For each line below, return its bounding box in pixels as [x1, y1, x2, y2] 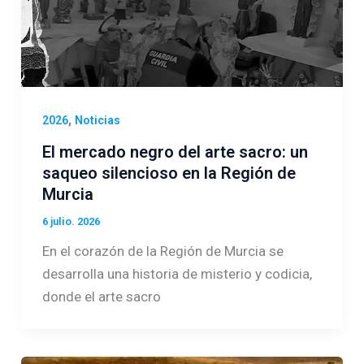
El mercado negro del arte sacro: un [41, 142, 308, 162]
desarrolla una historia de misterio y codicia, [41, 266, 312, 283]
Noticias [74, 113, 120, 127]
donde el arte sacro [41, 288, 161, 305]
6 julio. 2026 [41, 215, 100, 228]
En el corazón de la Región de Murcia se [41, 243, 284, 260]
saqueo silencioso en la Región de [41, 163, 296, 184]
